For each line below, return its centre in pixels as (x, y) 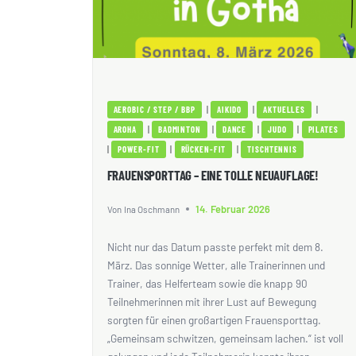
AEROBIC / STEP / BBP (155, 110)
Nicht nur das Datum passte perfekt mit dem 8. (215, 247)
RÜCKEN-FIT (203, 149)
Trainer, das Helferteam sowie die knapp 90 (207, 284)
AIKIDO (230, 110)
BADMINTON (179, 130)
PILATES (323, 130)
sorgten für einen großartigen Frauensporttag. (214, 320)
